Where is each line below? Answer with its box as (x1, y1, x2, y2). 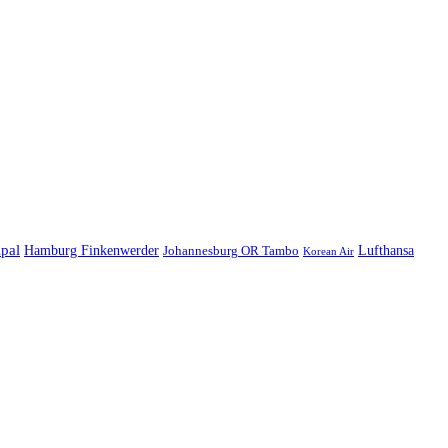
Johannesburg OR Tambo (163, 243, 299, 258)
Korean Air (303, 244, 354, 257)
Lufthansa (358, 242, 414, 258)
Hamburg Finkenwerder (24, 242, 159, 258)
